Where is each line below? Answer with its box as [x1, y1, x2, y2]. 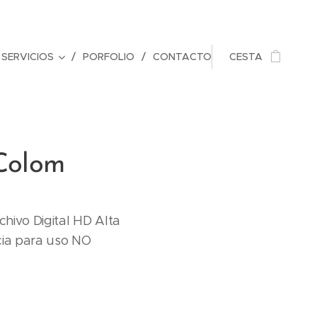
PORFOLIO [83, 50, 134, 63]
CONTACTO [153, 50, 212, 63]
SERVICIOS [1, 50, 54, 63]
